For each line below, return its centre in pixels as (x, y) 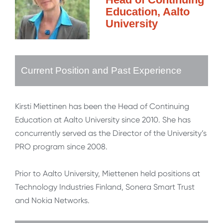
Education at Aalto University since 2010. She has (103, 120)
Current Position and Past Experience (101, 71)
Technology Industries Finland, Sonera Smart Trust (105, 187)
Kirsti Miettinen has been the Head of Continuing (102, 107)
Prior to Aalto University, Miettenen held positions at (108, 174)
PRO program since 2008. (61, 147)
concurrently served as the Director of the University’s (111, 133)
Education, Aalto (148, 12)
